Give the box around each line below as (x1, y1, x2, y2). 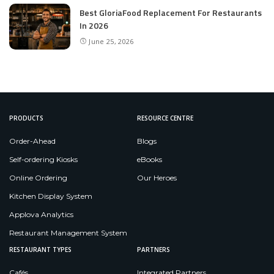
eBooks (137, 155, 162, 165)
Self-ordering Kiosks (9, 155, 78, 165)
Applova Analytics (9, 210, 73, 220)
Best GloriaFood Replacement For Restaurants (80, 6, 262, 19)
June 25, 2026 (89, 36, 134, 46)
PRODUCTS (9, 114, 43, 123)
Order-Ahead (9, 136, 56, 146)
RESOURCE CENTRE (137, 114, 193, 123)
